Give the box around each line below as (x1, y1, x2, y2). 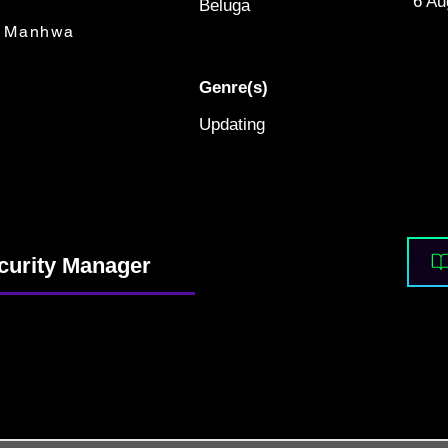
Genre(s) (199, 78, 268, 97)
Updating (199, 115, 265, 134)
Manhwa (4, 21, 75, 41)
